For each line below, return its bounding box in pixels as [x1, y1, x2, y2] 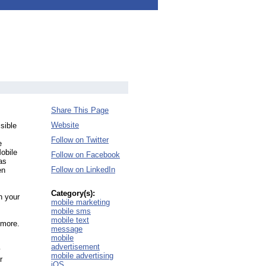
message [51, 224, 83, 233]
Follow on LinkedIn [51, 165, 115, 174]
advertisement [51, 242, 100, 251]
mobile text [51, 216, 89, 224]
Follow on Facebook [51, 150, 120, 159]
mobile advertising [51, 251, 113, 260]
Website [51, 121, 79, 129]
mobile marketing [51, 198, 110, 207]
